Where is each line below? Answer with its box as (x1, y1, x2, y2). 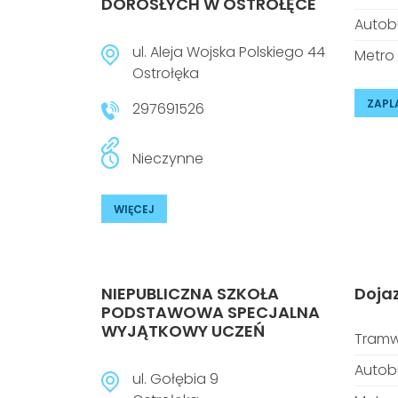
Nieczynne (132, 148, 203, 169)
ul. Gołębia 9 (132, 369, 219, 389)
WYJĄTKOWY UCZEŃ (101, 320, 265, 342)
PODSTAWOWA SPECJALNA (101, 301, 320, 323)
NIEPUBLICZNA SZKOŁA (101, 283, 279, 305)
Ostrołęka (132, 63, 199, 84)
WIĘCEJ (114, 202, 155, 217)
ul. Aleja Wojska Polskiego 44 (132, 42, 325, 62)
